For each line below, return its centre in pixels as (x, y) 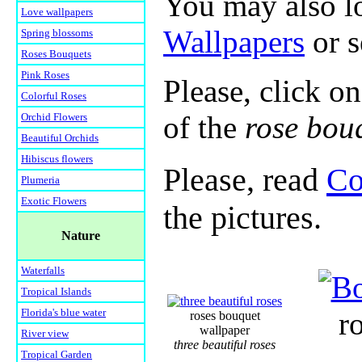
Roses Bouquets (56, 54)
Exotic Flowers (54, 201)
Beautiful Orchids (60, 138)
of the (204, 128)
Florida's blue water (63, 313)
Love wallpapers (57, 12)
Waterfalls (43, 271)
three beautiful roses (225, 345)
